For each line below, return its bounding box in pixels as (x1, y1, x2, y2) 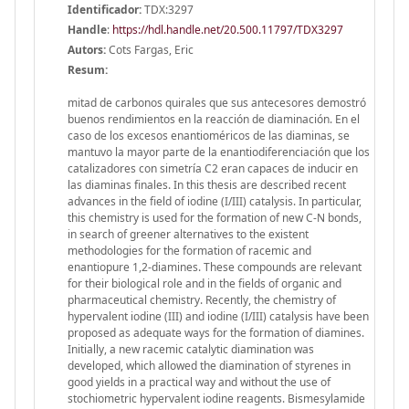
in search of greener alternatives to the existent (68, 225, 309, 242)
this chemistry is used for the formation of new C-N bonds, (68, 209, 362, 225)
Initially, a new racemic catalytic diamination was (68, 341, 314, 357)
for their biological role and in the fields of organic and (68, 275, 341, 291)
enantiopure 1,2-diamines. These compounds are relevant (68, 258, 362, 275)
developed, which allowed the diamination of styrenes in (68, 357, 351, 373)
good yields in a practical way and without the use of (68, 373, 330, 390)
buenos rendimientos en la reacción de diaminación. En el (68, 110, 360, 127)
